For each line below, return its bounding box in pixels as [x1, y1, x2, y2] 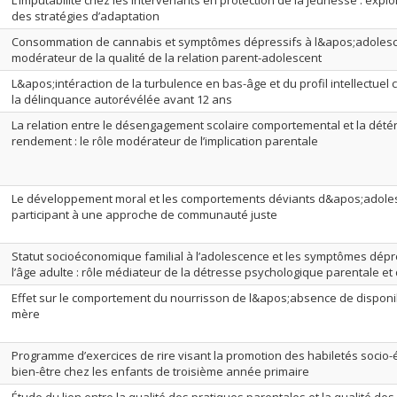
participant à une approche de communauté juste [12, 206, 277, 222]
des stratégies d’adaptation [12, 8, 160, 24]
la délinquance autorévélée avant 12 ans [12, 91, 232, 107]
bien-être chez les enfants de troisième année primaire [12, 363, 309, 379]
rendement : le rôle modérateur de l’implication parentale [12, 133, 318, 149]
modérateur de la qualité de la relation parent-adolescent [12, 50, 322, 66]
